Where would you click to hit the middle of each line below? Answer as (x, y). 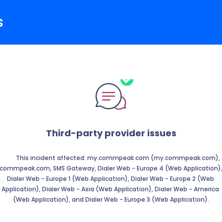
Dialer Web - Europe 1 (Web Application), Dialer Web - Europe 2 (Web (110, 179)
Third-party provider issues (111, 133)
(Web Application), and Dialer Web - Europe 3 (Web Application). (111, 199)
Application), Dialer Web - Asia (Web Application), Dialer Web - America (110, 189)
